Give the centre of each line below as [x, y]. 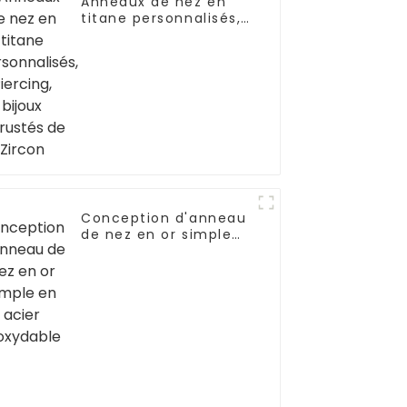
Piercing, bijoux [139, 34]
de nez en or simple [157, 234]
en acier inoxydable [156, 250]
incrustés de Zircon [155, 50]
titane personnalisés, [161, 18]
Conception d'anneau [164, 218]
